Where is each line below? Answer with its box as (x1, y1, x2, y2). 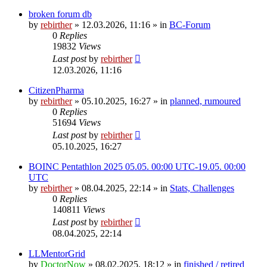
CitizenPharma (29, 85, 84, 95)
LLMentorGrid (29, 248, 85, 259)
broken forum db (29, 8, 92, 19)
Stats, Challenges (170, 182, 234, 193)
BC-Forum (169, 19, 210, 30)
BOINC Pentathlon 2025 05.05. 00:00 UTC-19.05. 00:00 (29, 161, 246, 172)
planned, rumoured (170, 95, 241, 106)
